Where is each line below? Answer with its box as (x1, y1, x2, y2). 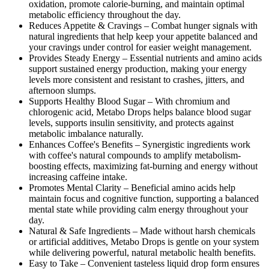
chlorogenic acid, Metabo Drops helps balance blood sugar (29, 107, 251, 118)
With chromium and (153, 96, 230, 107)
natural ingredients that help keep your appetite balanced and (29, 31, 258, 42)
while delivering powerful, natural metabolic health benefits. (29, 247, 256, 258)
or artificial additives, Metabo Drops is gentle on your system (29, 237, 259, 247)
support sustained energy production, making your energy (29, 64, 247, 74)
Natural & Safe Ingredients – (29, 226, 138, 237)
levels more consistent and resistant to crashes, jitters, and (29, 74, 244, 85)
